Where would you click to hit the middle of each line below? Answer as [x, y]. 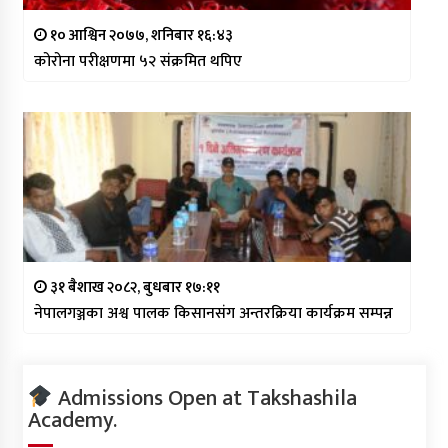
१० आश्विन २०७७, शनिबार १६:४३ [139, 36]
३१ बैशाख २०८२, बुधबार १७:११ [133, 288]
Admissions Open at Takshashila [204, 398]
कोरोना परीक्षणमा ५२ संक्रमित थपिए [137, 62]
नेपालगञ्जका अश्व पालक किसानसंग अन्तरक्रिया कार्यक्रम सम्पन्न [213, 314]
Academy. [72, 420]
